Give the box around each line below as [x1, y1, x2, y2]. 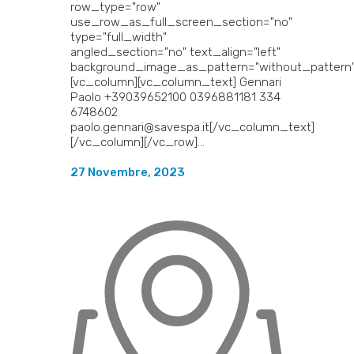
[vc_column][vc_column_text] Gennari [70, 74, 281, 89]
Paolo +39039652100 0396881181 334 [70, 89, 281, 104]
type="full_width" [70, 29, 167, 44]
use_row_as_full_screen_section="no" [70, 14, 292, 29]
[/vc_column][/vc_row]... [70, 134, 205, 149]
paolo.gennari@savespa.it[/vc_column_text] [70, 119, 314, 134]
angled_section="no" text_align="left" [70, 44, 281, 59]
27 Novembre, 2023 [70, 164, 185, 179]
